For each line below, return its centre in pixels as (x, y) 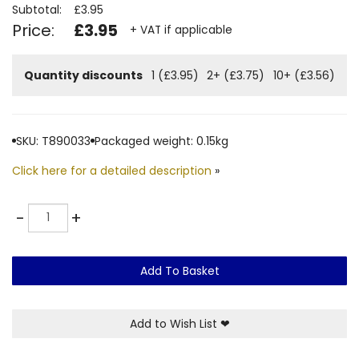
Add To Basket (179, 270)
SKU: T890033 (53, 141)
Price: (33, 30)
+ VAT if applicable (181, 30)
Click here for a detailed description (112, 170)
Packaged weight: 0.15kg (161, 141)
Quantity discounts (83, 75)
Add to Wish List (175, 323)
